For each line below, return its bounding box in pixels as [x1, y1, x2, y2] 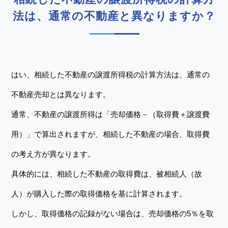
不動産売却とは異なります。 [11, 90, 111, 99]
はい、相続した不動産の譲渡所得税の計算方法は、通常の [11, 70, 210, 79]
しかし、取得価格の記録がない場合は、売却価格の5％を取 [11, 209, 214, 218]
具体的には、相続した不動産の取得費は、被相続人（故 [11, 169, 203, 178]
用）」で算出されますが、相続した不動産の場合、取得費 [11, 130, 210, 138]
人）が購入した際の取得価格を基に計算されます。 [11, 189, 187, 198]
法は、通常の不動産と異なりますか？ [12, 10, 216, 22]
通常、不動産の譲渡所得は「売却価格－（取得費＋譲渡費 [11, 110, 210, 119]
